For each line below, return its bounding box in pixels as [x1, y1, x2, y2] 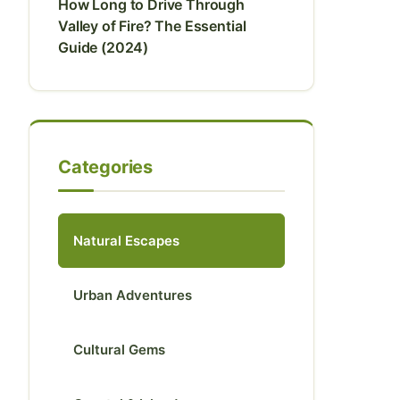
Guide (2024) [58, 38, 149, 56]
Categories [58, 156, 153, 178]
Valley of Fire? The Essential [58, 17, 246, 35]
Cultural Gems [73, 341, 165, 358]
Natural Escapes [73, 232, 179, 249]
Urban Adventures [73, 287, 192, 304]
